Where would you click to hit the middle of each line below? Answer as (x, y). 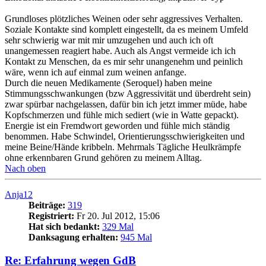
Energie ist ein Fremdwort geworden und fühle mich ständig (117, 125)
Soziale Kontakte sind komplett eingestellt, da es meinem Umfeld (126, 29)
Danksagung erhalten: (73, 237)
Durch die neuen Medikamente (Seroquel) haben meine (108, 83)
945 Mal (136, 237)
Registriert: (51, 216)
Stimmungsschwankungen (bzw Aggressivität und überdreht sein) (128, 93)
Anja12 (19, 194)
